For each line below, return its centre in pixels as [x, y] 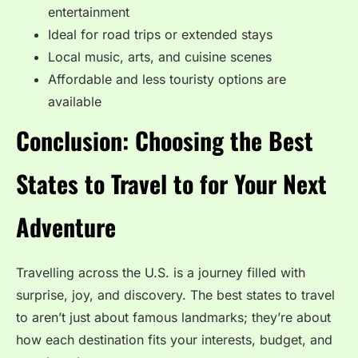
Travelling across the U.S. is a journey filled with [161, 273]
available [75, 102]
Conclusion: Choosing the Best [165, 141]
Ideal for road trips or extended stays [160, 35]
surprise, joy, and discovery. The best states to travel [175, 295]
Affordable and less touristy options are [167, 80]
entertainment [89, 12]
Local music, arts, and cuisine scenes [160, 57]
